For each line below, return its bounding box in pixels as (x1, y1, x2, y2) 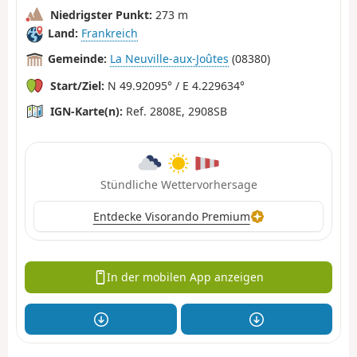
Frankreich (81, 25, 138, 41)
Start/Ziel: (50, 77, 104, 93)
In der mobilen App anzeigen (107, 269, 265, 285)
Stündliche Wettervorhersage (100, 176, 257, 192)
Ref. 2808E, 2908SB (123, 103, 227, 119)
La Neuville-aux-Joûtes (110, 51, 229, 67)
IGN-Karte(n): (50, 103, 123, 119)
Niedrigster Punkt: (50, 6, 152, 22)
